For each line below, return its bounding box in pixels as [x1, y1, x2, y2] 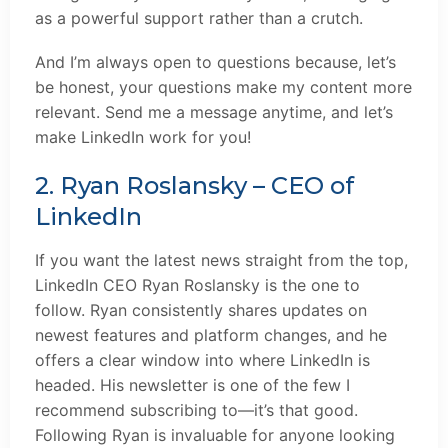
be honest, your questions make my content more [35, 77, 412, 98]
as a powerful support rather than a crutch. [35, 8, 363, 29]
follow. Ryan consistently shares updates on [35, 299, 367, 320]
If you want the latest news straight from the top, [35, 249, 408, 270]
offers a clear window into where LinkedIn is [35, 349, 370, 370]
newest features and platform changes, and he [35, 324, 387, 345]
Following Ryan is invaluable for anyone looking [35, 424, 395, 445]
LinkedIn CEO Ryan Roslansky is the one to [35, 274, 360, 295]
